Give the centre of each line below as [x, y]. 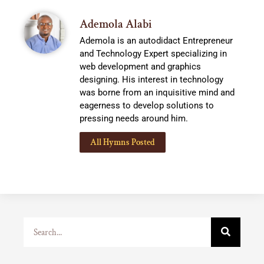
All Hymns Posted [123, 143]
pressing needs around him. [134, 119]
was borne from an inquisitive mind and [157, 93]
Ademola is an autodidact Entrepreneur [156, 41]
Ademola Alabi [116, 24]
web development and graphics [140, 67]
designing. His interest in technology [151, 80]
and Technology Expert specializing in [153, 54]
